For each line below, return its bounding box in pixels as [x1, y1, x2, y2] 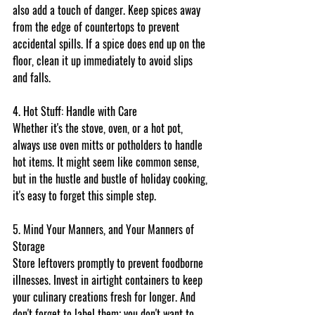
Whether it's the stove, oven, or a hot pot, [13, 119, 186, 136]
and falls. [13, 68, 51, 86]
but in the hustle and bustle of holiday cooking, [13, 169, 210, 187]
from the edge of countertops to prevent [13, 18, 182, 35]
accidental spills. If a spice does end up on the [13, 34, 208, 52]
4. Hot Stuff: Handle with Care [13, 102, 137, 120]
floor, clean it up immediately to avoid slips [13, 51, 195, 69]
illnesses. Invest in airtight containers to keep [13, 271, 205, 288]
